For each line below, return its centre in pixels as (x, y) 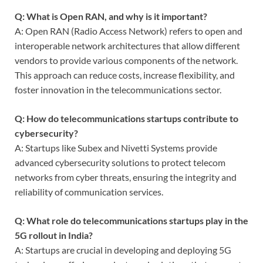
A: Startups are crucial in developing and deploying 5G (123, 249)
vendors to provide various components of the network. (126, 60)
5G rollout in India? (54, 235)
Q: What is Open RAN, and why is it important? (111, 16)
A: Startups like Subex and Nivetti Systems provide (116, 147)
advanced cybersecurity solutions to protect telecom (120, 162)
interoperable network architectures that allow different (127, 45)
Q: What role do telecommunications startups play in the (131, 220)
